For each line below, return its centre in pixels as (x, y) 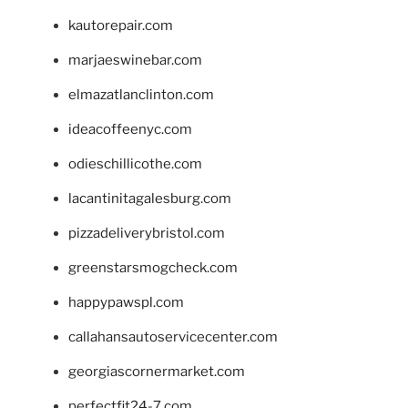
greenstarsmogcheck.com (153, 268)
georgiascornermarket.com (157, 372)
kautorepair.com (121, 26)
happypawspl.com (126, 303)
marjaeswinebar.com (135, 61)
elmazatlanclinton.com (141, 95)
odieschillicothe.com (135, 164)
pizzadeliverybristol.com (147, 234)
